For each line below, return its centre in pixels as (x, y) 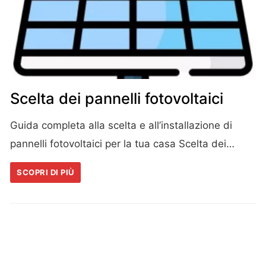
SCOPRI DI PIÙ (45, 172)
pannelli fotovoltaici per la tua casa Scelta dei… (122, 144)
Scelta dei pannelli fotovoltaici (117, 99)
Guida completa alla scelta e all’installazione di (121, 126)
